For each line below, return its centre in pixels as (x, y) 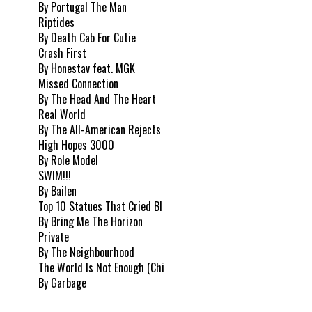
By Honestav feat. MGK (87, 68)
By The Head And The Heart (97, 99)
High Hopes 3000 (76, 145)
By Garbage (62, 282)
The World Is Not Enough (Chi (101, 267)
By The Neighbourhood (86, 252)
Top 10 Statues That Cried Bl (100, 206)
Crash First (62, 53)
